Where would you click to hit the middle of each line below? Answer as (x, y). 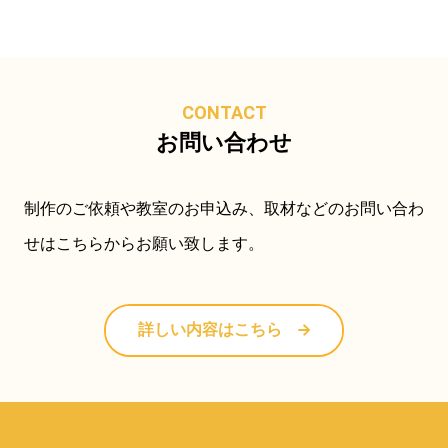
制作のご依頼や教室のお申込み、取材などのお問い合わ (223, 208)
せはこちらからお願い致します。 (143, 243)
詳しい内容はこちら (210, 329)
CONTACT (224, 113)
